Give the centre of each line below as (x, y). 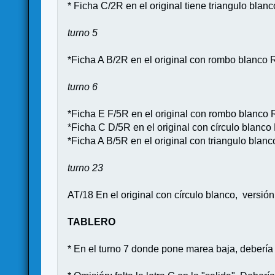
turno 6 (83, 87)
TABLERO (92, 222)
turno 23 (86, 168)
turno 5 (83, 33)
